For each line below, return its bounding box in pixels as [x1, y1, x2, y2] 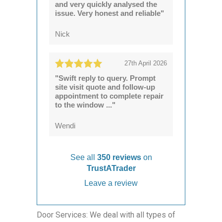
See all [70, 153, 97, 162]
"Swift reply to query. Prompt [55, 73, 156, 82]
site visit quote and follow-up [55, 82, 155, 91]
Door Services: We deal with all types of [37, 210, 175, 220]
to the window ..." [55, 100, 115, 109]
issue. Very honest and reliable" [55, 9, 164, 18]
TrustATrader [86, 164, 136, 172]
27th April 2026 [124, 59, 167, 67]
